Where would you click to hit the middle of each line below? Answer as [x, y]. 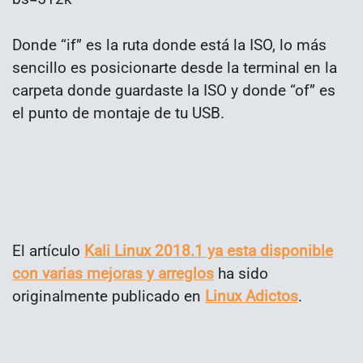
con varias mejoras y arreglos [113, 274]
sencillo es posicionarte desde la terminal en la [175, 67]
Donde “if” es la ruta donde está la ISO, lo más [169, 45]
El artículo [48, 251]
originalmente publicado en [109, 297]
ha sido [241, 274]
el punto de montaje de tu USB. [118, 113]
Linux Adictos [252, 297]
